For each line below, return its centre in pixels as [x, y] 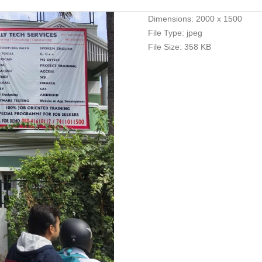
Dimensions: [170, 19]
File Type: [166, 33]
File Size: [165, 47]
